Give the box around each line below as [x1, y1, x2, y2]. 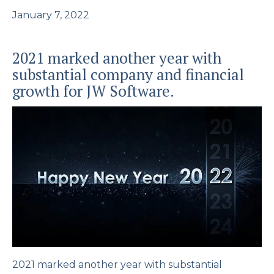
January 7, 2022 [12, 9, 89, 21]
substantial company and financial [12, 64, 244, 84]
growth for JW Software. [12, 81, 174, 101]
